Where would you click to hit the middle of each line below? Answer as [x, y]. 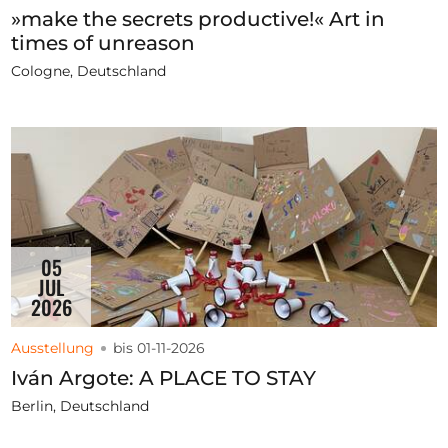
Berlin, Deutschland [80, 406]
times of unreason [103, 43]
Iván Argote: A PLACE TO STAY [164, 378]
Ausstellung [53, 348]
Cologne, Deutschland [89, 71]
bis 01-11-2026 [159, 348]
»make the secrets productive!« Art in [198, 19]
